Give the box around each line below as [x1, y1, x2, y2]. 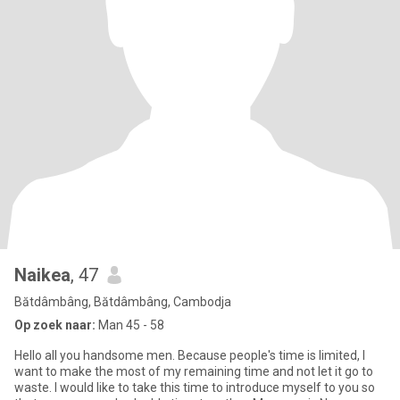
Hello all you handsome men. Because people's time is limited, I [14, 348, 365, 362]
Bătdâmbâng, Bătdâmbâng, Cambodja [14, 295, 231, 309]
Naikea [14, 264, 71, 286]
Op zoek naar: [14, 318, 96, 332]
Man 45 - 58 [96, 318, 164, 332]
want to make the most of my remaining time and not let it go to [14, 364, 373, 379]
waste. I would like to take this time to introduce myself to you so [14, 380, 375, 395]
